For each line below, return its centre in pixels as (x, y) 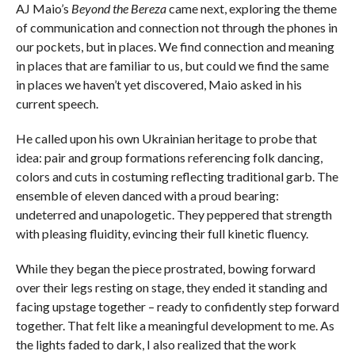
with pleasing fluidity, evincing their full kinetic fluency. (162, 234)
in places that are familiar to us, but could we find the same (172, 66)
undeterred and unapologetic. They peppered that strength (174, 215)
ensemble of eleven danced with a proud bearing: (147, 196)
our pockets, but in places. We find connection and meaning (175, 47)
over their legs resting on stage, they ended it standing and (171, 288)
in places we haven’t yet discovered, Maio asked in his (158, 85)
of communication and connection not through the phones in (176, 28)
